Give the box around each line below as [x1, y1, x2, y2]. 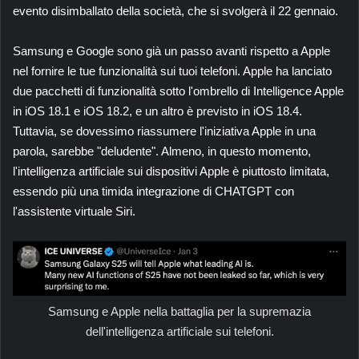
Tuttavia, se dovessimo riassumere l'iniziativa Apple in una [13, 123, 316, 138]
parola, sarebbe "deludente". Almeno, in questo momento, [13, 143, 311, 158]
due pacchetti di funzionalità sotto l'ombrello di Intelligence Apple [13, 83, 344, 98]
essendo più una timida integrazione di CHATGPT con [13, 184, 294, 198]
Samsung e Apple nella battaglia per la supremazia [48, 304, 311, 318]
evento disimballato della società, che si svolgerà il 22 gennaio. [13, 3, 338, 18]
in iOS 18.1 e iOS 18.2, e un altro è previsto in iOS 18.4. [13, 103, 302, 118]
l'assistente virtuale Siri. [13, 204, 135, 218]
